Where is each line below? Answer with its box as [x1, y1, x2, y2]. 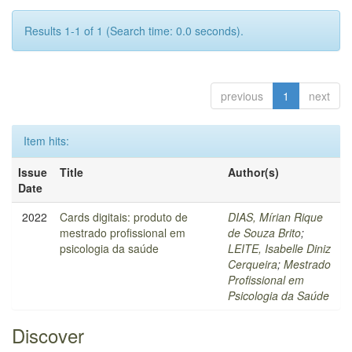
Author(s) [228, 164, 279, 180]
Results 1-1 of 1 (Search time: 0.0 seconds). [24, 23, 244, 38]
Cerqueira [228, 256, 277, 272]
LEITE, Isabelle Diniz [228, 240, 331, 256]
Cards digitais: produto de [60, 209, 188, 225]
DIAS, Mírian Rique [228, 209, 323, 225]
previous [221, 88, 263, 104]
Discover [12, 321, 84, 349]
